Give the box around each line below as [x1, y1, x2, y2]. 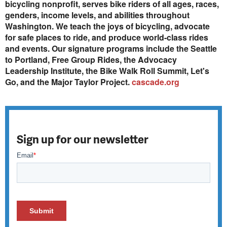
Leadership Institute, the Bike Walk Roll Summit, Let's [5, 65, 209, 77]
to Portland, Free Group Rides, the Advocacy [5, 54, 177, 65]
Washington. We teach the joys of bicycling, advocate [5, 20, 210, 32]
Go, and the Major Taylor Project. [5, 76, 132, 88]
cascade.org [132, 76, 179, 88]
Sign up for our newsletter [17, 131, 148, 147]
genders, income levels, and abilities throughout [5, 9, 190, 21]
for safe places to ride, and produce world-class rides [5, 31, 208, 43]
